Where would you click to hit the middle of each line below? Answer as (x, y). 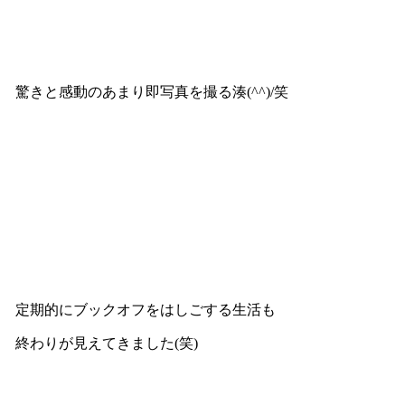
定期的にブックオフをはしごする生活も (145, 309)
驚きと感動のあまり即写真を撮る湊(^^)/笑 (151, 91)
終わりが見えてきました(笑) (106, 343)
